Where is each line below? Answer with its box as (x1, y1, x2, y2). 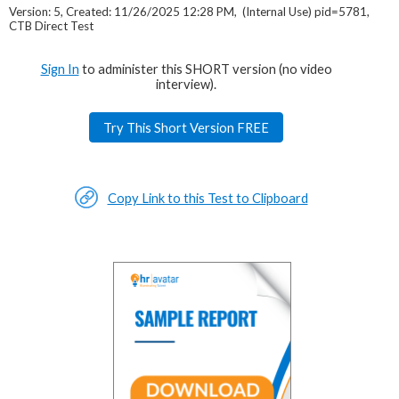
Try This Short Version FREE (103, 119, 269, 135)
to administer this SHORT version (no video (81, 61, 332, 77)
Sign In (40, 61, 79, 77)
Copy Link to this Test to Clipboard (107, 191, 308, 207)
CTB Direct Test (9, 19, 94, 34)
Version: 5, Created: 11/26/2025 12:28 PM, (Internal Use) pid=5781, (9, 4, 370, 20)
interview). (156, 77, 216, 93)
